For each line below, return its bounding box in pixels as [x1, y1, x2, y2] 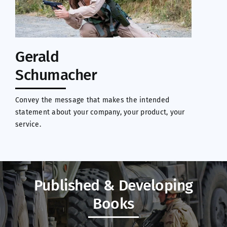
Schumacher [15, 65, 97, 84]
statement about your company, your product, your [15, 107, 185, 117]
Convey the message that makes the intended [15, 95, 170, 104]
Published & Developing [33, 176, 194, 195]
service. [15, 120, 41, 129]
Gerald [15, 47, 59, 66]
